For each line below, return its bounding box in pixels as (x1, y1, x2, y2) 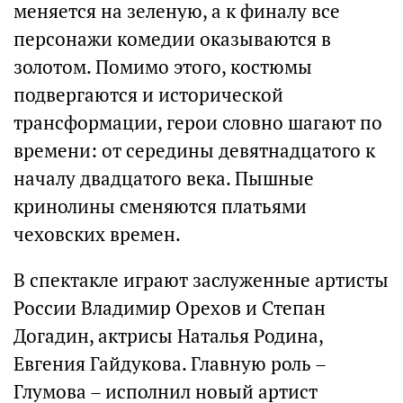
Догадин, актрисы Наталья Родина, (13, 324, 323, 348)
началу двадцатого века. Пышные (13, 166, 314, 191)
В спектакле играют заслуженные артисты (13, 268, 389, 292)
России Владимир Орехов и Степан (13, 296, 326, 320)
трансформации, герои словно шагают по (13, 111, 382, 135)
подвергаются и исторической (13, 83, 283, 107)
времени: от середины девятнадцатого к (13, 139, 375, 163)
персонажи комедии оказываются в (13, 27, 331, 51)
